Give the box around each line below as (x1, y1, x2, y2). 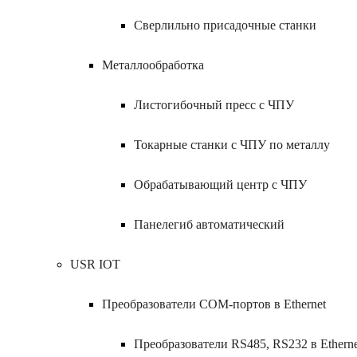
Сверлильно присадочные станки (134, 18, 316, 32)
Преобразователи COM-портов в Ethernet (102, 297, 326, 311)
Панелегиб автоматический (134, 218, 284, 231)
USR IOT (70, 257, 120, 271)
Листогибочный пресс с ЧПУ (134, 98, 294, 112)
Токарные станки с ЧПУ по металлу (134, 138, 330, 151)
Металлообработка (102, 58, 204, 72)
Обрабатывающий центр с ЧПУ (134, 178, 307, 191)
